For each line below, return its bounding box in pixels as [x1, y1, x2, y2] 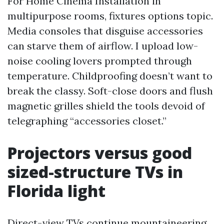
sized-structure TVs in [7, 161, 183, 182]
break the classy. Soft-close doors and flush [7, 84, 213, 97]
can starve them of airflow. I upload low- [7, 39, 198, 52]
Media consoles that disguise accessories [7, 24, 203, 37]
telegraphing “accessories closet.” [7, 114, 166, 127]
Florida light [7, 180, 105, 201]
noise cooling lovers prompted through [7, 54, 192, 67]
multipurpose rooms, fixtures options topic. [7, 9, 213, 22]
